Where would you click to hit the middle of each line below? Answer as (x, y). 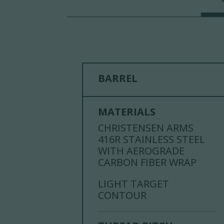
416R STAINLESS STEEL (152, 139)
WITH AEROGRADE (141, 150)
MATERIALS (127, 111)
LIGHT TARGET (134, 183)
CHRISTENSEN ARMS (146, 127)
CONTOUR (122, 195)
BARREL (118, 78)
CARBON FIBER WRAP (147, 162)
